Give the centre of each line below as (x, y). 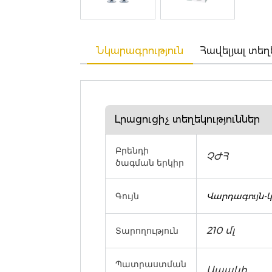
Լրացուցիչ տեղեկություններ (187, 120)
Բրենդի (132, 151)
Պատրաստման (151, 264)
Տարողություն (147, 231)
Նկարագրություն (140, 51)
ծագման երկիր (150, 163)
